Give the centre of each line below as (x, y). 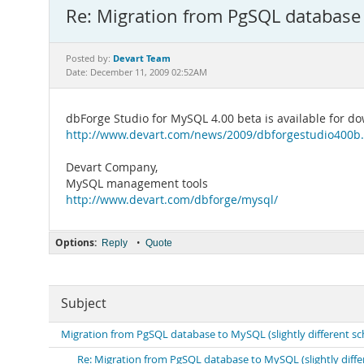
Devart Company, (112, 167)
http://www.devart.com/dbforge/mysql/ (172, 200)
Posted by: (89, 58)
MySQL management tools (137, 184)
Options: (76, 243)
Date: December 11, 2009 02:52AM (136, 72)
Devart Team (142, 58)
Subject (84, 303)
